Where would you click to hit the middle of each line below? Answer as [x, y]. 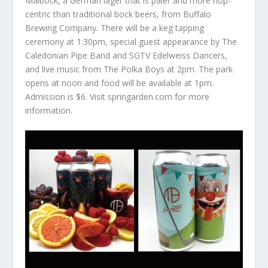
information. [49, 110]
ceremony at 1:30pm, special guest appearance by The [131, 41]
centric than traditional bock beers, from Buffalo [118, 14]
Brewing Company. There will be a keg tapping [115, 28]
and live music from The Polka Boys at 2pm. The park [129, 69]
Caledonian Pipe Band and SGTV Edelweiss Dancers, [127, 55]
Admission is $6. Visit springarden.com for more [118, 96]
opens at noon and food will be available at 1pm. [120, 83]
